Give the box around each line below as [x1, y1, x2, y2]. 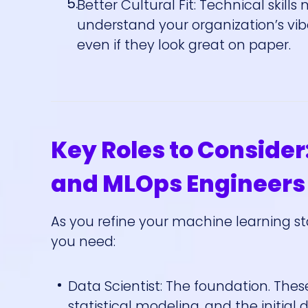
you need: [50, 232, 115, 252]
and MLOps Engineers [50, 168, 305, 201]
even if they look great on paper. [77, 35, 291, 55]
